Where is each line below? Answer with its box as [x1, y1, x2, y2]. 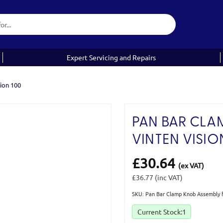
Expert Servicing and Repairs [67, 53, 156, 62]
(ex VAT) [178, 161, 204, 170]
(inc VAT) [154, 173, 183, 182]
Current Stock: [137, 207, 182, 216]
